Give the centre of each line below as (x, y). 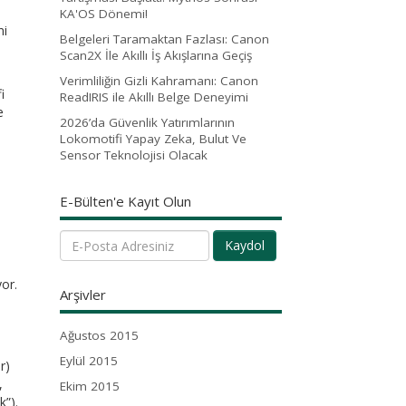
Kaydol (245, 246)
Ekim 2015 (90, 387)
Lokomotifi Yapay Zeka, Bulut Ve (153, 138)
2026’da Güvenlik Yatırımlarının (147, 122)
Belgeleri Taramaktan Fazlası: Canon (164, 39)
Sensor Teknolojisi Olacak (134, 155)
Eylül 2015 (89, 361)
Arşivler (83, 295)
